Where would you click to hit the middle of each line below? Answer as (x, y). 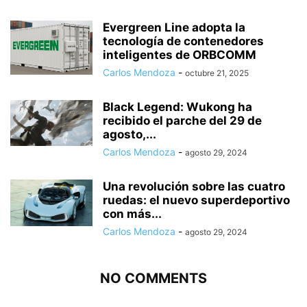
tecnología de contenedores (183, 41)
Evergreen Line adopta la (174, 28)
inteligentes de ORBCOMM (180, 55)
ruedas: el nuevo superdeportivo (196, 200)
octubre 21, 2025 (217, 73)
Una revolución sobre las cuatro (194, 187)
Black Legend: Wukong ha (177, 107)
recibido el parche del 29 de (182, 121)
